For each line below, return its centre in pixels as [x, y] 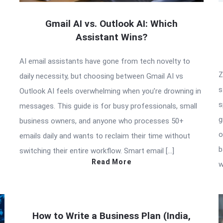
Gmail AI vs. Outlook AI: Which [111, 23]
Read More [111, 162]
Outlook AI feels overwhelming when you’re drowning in [110, 91]
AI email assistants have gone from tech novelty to [105, 61]
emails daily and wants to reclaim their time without [105, 136]
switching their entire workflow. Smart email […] [97, 151]
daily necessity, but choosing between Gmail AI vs [101, 76]
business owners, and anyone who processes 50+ [102, 121]
